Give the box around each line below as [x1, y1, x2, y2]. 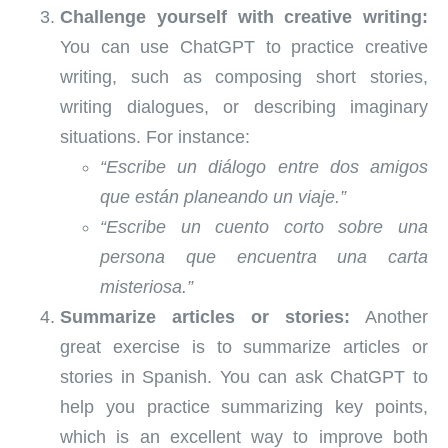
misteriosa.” [100, 276, 193, 297]
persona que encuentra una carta [100, 246, 428, 267]
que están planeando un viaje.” [100, 186, 346, 207]
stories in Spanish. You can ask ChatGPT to [60, 366, 428, 387]
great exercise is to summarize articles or [60, 336, 428, 357]
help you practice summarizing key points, [60, 396, 428, 417]
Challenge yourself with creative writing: [60, 6, 428, 27]
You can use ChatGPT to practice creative [60, 36, 428, 57]
